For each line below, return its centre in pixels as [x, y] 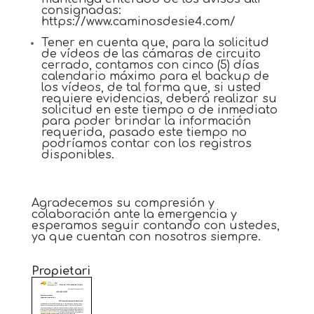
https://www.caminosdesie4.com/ [138, 22]
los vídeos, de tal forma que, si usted [151, 88]
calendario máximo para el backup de [155, 76]
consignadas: [81, 11]
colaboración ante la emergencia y [134, 214]
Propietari [61, 271]
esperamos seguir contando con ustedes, [155, 226]
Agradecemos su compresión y [123, 203]
